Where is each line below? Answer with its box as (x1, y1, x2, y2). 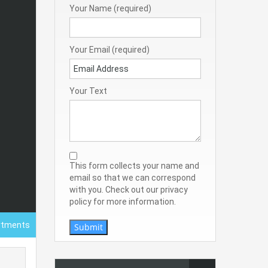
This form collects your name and (69, 161, 199, 171)
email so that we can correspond (69, 173, 196, 183)
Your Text (69, 86, 107, 96)
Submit (74, 221, 103, 233)
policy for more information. (69, 197, 176, 207)
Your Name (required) (69, 4, 151, 14)
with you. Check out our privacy (69, 185, 188, 195)
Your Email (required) (69, 45, 150, 55)
